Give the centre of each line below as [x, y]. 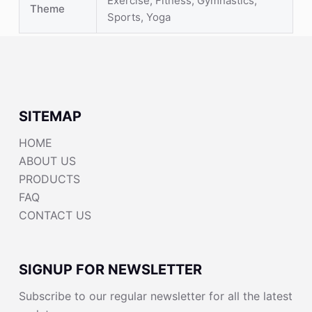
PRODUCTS [49, 179]
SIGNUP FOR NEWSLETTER [110, 270]
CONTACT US [55, 215]
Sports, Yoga [139, 17]
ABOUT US [47, 161]
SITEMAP [50, 116]
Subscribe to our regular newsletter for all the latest [155, 296]
